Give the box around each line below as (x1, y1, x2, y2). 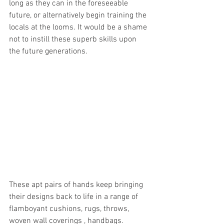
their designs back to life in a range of (9, 192, 140, 202)
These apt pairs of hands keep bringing (9, 180, 145, 190)
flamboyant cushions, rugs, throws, (9, 204, 131, 214)
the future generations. (9, 46, 87, 56)
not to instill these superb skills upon (9, 34, 138, 44)
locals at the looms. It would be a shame (9, 22, 149, 32)
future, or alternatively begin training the (9, 10, 148, 20)
